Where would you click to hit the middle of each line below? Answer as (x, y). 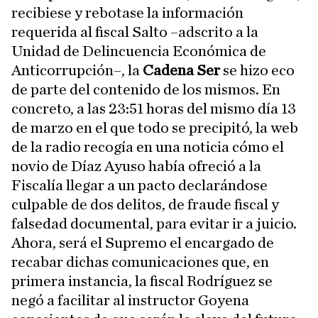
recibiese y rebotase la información (127, 13)
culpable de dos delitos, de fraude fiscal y (145, 204)
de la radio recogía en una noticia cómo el (148, 147)
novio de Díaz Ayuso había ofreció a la (136, 166)
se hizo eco (257, 70)
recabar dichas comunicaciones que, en (140, 262)
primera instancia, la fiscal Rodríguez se (142, 281)
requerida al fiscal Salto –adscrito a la (135, 32)
